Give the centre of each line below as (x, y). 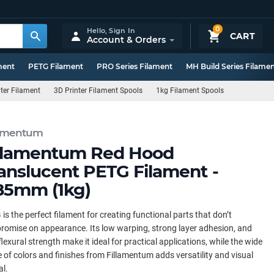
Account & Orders (126, 39)
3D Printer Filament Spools (98, 91)
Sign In (122, 30)
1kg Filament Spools (190, 91)
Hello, (98, 30)
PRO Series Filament (135, 66)
